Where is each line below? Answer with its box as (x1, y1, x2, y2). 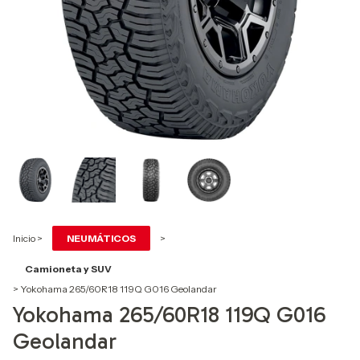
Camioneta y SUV (25, 263, 112, 276)
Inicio (13, 232, 35, 245)
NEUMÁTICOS (67, 232, 136, 245)
